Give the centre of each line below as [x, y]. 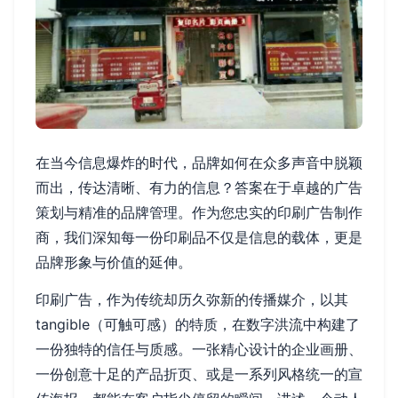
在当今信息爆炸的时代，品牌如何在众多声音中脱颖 [199, 163]
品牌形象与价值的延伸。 [114, 263]
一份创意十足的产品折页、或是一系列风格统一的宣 [199, 374]
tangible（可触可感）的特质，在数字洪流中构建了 [198, 325]
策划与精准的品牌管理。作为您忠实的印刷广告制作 [199, 213]
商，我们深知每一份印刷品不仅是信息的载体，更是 [199, 238]
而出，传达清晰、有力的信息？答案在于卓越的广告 [199, 188]
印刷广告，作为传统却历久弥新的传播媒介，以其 [192, 300]
